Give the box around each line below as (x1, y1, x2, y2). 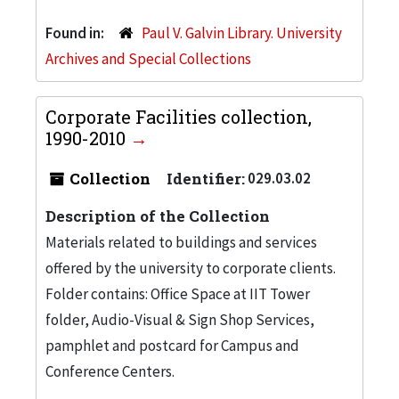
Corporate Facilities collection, (45, 104, 312, 128)
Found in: (45, 22, 107, 43)
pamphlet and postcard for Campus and (45, 335, 299, 355)
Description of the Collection (45, 205, 270, 226)
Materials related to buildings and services (45, 232, 317, 252)
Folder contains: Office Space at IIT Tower (45, 283, 310, 304)
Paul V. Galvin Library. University (141, 22, 342, 43)
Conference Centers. (45, 361, 175, 381)
